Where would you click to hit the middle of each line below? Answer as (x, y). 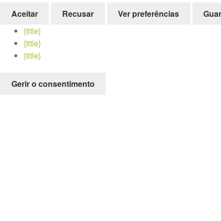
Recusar (78, 13)
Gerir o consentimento (53, 84)
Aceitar (24, 13)
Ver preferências (149, 13)
